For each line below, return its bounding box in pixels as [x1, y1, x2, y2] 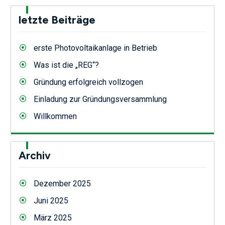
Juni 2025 [33, 196, 68, 206]
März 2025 [33, 213, 72, 223]
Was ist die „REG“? [33, 60, 99, 70]
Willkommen [33, 111, 77, 122]
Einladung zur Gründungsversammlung [33, 94, 167, 104]
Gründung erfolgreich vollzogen [33, 77, 143, 87]
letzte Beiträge [18, 13, 95, 27]
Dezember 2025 [33, 179, 91, 189]
